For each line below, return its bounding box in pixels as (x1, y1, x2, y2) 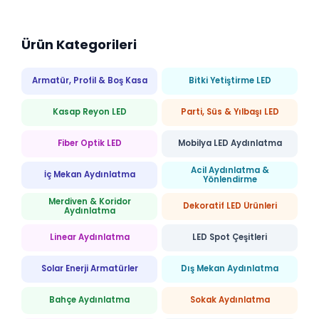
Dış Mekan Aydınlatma (181, 263, 278, 275)
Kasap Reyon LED (52, 106, 127, 118)
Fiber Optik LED (57, 137, 122, 150)
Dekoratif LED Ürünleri (182, 200, 277, 212)
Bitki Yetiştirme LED (188, 75, 271, 87)
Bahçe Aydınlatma (49, 294, 130, 306)
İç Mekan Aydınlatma (43, 169, 135, 181)
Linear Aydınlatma (49, 231, 130, 244)
